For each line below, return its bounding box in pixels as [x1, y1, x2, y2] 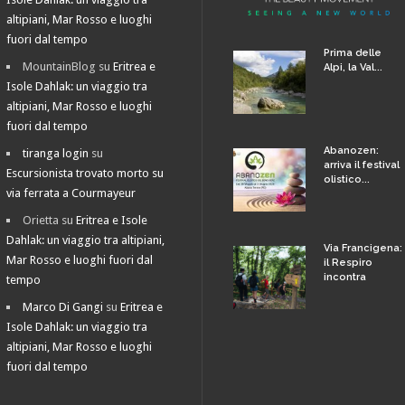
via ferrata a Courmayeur [6, 185, 137, 200]
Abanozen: [324, 144, 379, 156]
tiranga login [23, 146, 89, 160]
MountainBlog [23, 59, 97, 73]
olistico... [324, 173, 370, 185]
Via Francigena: [324, 241, 402, 254]
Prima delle [324, 46, 381, 59]
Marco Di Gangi [23, 299, 104, 314]
